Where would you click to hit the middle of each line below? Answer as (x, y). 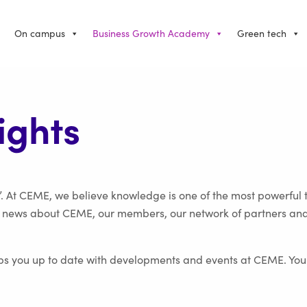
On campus (40, 33)
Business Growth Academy (151, 33)
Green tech (262, 33)
